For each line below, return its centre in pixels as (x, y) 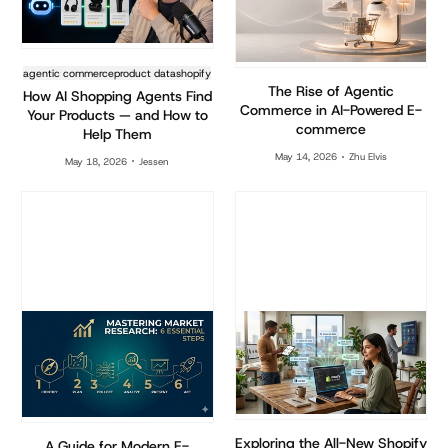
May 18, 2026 (96, 161)
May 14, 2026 (305, 157)
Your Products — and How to (117, 114)
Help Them (117, 133)
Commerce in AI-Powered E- (330, 110)
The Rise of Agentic (330, 91)
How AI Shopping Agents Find (117, 95)
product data (145, 72)
